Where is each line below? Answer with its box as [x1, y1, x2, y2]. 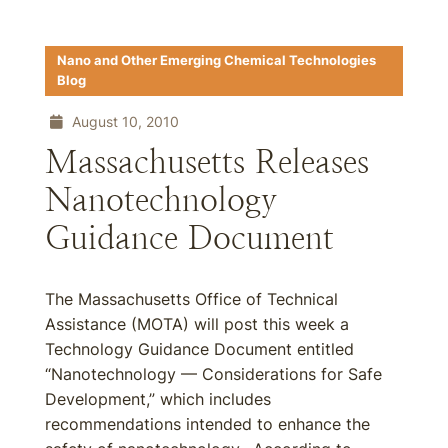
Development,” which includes [45, 389, 271, 409]
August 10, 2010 [68, 113, 179, 130]
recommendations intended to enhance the [45, 414, 370, 434]
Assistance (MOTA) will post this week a [45, 314, 349, 334]
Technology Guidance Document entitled [45, 339, 354, 359]
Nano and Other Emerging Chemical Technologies [57, 53, 376, 68]
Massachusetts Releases [45, 144, 369, 180]
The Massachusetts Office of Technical [45, 289, 338, 309]
